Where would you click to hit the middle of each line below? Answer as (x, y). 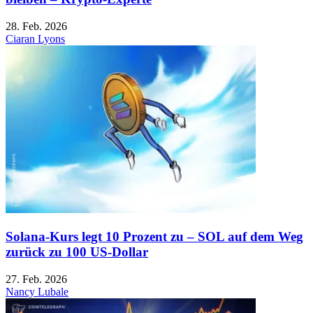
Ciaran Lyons (35, 39)
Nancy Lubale (37, 291)
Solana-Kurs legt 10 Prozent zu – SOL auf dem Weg (154, 236)
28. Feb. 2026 (36, 27)
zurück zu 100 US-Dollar (77, 252)
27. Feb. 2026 (36, 279)
